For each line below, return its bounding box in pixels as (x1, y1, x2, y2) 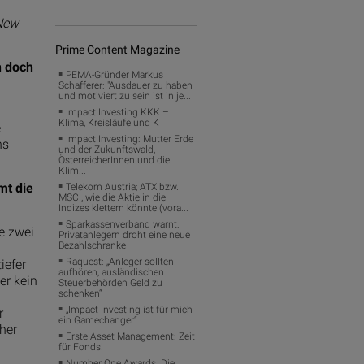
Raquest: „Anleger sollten (66, 255, 175, 267)
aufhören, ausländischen (58, 266, 165, 278)
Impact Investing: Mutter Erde (66, 132, 194, 145)
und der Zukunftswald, (58, 143, 156, 155)
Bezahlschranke (58, 239, 127, 251)
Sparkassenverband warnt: (66, 218, 180, 230)
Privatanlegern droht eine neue (58, 228, 191, 240)
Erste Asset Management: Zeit (66, 330, 196, 342)
